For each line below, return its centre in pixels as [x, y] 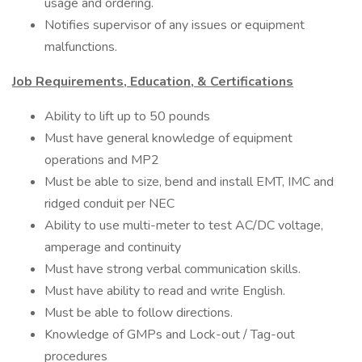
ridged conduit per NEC [109, 204]
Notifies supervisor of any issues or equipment [175, 25]
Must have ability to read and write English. [165, 291]
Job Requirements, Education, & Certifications [153, 82]
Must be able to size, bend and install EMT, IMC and [189, 182]
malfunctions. [81, 47]
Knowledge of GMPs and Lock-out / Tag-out [170, 335]
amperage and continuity [113, 247]
